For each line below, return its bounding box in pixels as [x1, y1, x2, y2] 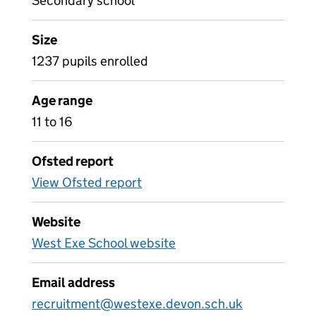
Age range [32, 92, 92, 109]
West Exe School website [32, 235, 176, 251]
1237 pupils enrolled [32, 53, 148, 69]
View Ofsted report [32, 174, 142, 190]
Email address [32, 274, 115, 291]
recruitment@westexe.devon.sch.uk [32, 296, 243, 312]
